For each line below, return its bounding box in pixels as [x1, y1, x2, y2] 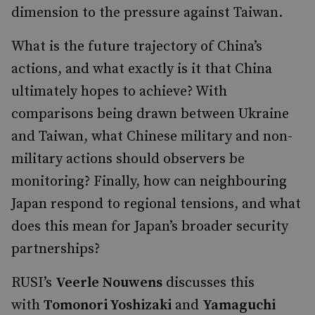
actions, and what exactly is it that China [11, 60, 272, 78]
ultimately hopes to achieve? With [11, 83, 227, 101]
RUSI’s [11, 274, 56, 292]
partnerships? [11, 240, 100, 258]
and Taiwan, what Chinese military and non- [11, 128, 292, 146]
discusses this [162, 274, 255, 292]
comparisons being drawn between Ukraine [11, 105, 289, 123]
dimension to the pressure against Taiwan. [11, 4, 283, 22]
